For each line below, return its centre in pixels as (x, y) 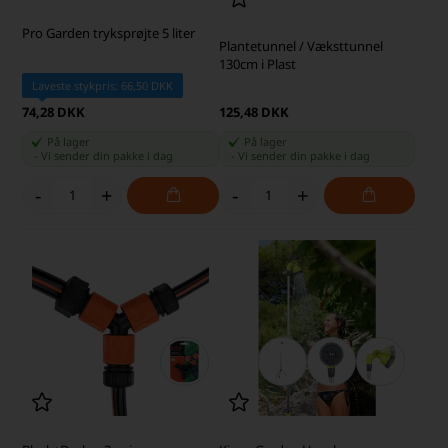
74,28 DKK (54, 111)
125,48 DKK (253, 111)
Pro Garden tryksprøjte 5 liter (109, 32)
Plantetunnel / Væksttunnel (300, 46)
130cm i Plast (257, 64)
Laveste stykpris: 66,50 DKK (103, 85)
